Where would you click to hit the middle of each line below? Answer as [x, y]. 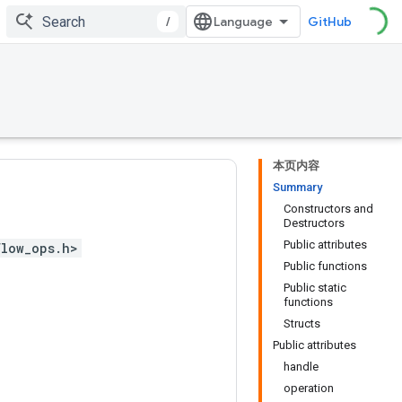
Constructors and [328, 209]
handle [301, 367]
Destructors [314, 223]
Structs [302, 323]
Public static [315, 288]
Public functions [325, 266]
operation [309, 388]
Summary [297, 187]
